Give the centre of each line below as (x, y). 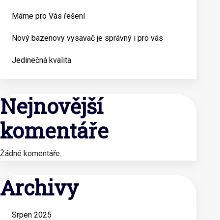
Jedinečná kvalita (41, 60)
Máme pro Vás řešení (48, 16)
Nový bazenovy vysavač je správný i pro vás (87, 38)
